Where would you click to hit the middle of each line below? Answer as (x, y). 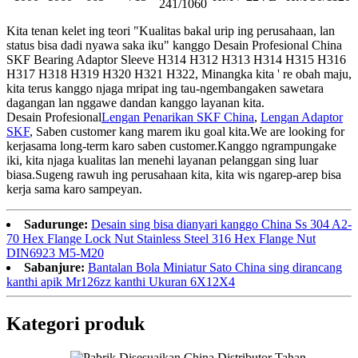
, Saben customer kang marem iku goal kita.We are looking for (187, 131)
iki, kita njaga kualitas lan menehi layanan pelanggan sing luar (162, 160)
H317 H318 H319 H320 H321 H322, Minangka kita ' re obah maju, (179, 74)
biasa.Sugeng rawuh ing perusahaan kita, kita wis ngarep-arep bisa (174, 174)
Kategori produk (76, 323)
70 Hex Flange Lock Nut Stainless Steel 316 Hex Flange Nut (161, 238)
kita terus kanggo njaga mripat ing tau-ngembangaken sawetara (165, 88)
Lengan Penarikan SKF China (178, 117)
